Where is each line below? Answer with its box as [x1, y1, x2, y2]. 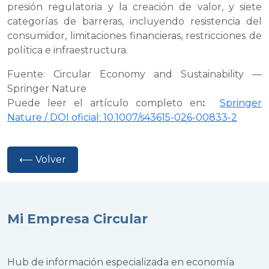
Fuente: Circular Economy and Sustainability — [7, 68, 262, 80]
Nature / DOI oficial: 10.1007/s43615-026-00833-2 [7, 111, 237, 123]
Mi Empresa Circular [7, 210, 148, 226]
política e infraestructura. [7, 44, 128, 56]
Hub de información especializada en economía [7, 256, 234, 268]
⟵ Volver [19, 153, 66, 165]
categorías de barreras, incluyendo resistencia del [7, 15, 262, 27]
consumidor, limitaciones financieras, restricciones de [7, 29, 262, 41]
